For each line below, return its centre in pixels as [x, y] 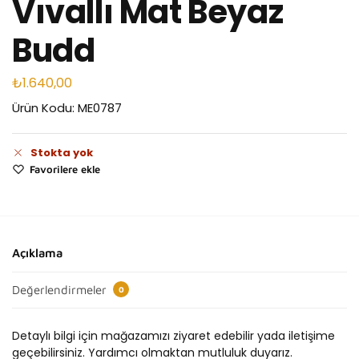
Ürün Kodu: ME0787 [67, 108]
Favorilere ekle [65, 169]
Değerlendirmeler [61, 289]
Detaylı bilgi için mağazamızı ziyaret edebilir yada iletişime [173, 335]
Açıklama [37, 253]
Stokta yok [62, 153]
